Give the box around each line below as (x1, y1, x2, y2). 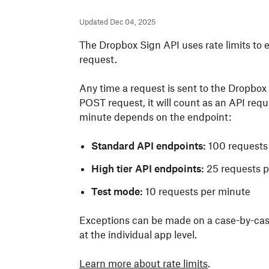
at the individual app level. (79, 229, 197, 241)
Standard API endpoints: (91, 140, 206, 152)
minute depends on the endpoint (79, 111, 229, 123)
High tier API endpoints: (91, 163, 204, 175)
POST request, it (79, 97, 156, 109)
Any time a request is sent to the (79, 82, 228, 94)
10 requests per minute (143, 186, 250, 198)
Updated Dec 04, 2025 (79, 17, 156, 26)
